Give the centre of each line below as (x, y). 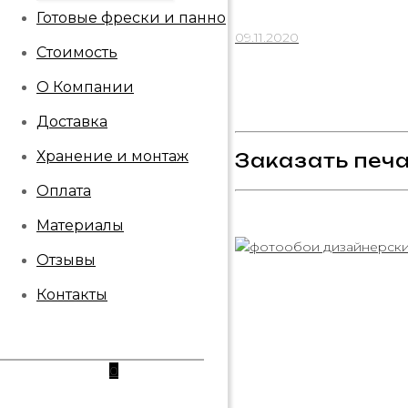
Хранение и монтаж (112, 156)
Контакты (72, 295)
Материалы (80, 225)
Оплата (64, 191)
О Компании (85, 87)
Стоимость (77, 52)
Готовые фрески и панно (131, 18)
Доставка (72, 122)
